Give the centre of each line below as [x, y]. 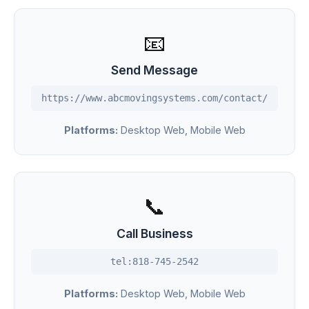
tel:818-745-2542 [154, 261]
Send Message [154, 70]
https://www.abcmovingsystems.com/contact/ [154, 98]
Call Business [154, 233]
